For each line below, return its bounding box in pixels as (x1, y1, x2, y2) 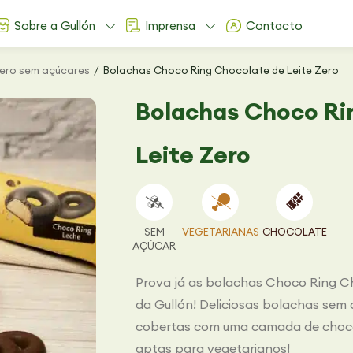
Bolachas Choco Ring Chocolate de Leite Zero (103, 64, 339, 76)
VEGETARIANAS (181, 225, 259, 238)
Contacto (246, 18, 303, 33)
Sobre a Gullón (14, 18, 96, 33)
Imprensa (145, 18, 196, 33)
